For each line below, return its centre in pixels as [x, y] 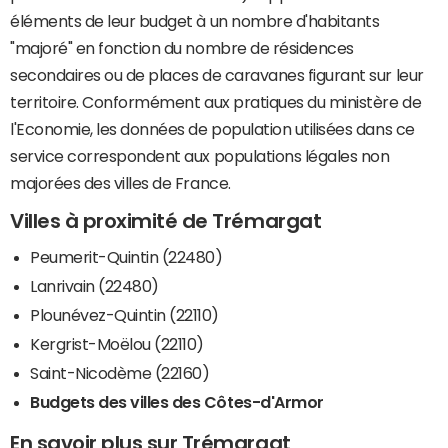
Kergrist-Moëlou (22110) [117, 343]
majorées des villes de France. [120, 183]
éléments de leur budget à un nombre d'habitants [195, 21]
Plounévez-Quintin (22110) [124, 314]
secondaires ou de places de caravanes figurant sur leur [217, 75]
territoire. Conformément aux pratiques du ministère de [216, 102]
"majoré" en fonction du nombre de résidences [182, 48]
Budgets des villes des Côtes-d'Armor [177, 401]
